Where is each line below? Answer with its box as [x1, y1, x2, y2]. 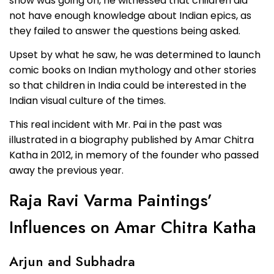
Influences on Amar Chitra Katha [9, 214, 256, 240]
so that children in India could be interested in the [9, 78, 246, 92]
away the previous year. [9, 163, 124, 178]
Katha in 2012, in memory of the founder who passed [9, 148, 259, 163]
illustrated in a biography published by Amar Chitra [9, 133, 254, 147]
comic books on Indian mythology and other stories [9, 62, 256, 77]
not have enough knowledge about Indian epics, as [9, 8, 251, 23]
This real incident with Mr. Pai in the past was [9, 117, 222, 132]
